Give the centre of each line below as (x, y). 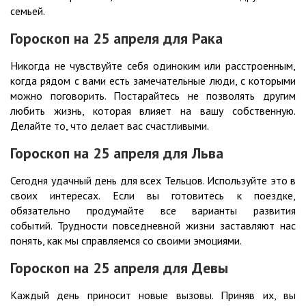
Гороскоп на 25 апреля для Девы (119, 268)
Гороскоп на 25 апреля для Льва (117, 153)
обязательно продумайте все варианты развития (153, 211)
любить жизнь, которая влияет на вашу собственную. (153, 111)
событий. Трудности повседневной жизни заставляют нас (153, 226)
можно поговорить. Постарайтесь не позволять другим (153, 96)
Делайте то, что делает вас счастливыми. (111, 126)
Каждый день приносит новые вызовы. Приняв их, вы (153, 295)
